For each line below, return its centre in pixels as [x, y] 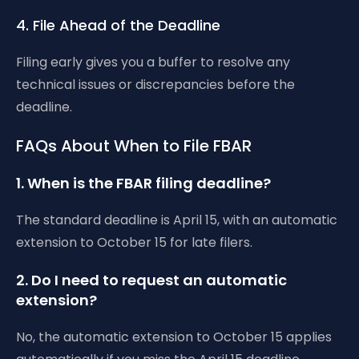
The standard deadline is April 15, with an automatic [177, 220]
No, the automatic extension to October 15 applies [174, 337]
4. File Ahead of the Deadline [118, 25]
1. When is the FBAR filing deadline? [143, 183]
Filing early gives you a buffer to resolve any [153, 62]
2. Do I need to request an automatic [151, 280]
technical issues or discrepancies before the [155, 85]
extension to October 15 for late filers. [134, 242]
